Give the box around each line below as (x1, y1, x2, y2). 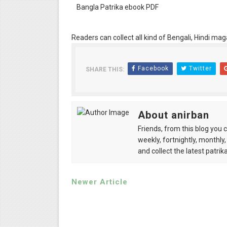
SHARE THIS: (85, 66, 124, 73)
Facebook (135, 65, 169, 72)
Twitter (186, 65, 212, 72)
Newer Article (71, 177, 128, 186)
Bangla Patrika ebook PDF (76, 3, 159, 11)
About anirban (137, 109, 209, 121)
